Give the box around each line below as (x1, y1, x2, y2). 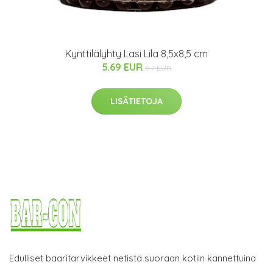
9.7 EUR (145, 63, 171, 73)
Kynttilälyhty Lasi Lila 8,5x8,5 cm (65, 47, 208, 60)
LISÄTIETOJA (110, 95, 163, 107)
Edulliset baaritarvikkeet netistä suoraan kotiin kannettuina (9, 252, 256, 264)
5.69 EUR (102, 60, 145, 73)
